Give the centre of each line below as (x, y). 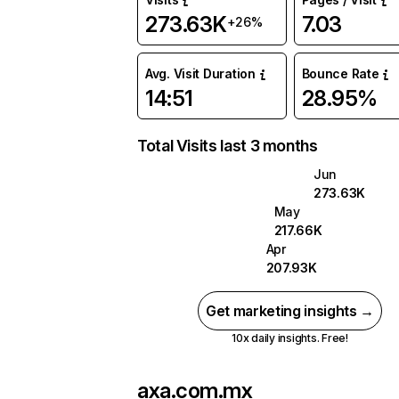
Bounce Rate (340, 73)
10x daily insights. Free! (289, 338)
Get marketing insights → (290, 311)
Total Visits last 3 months (228, 146)
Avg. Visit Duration (200, 73)
